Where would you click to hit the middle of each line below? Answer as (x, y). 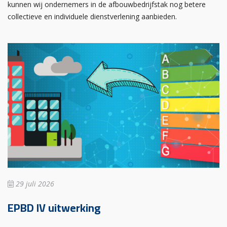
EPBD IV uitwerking (54, 207)
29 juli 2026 (34, 183)
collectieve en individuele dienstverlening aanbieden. (92, 16)
